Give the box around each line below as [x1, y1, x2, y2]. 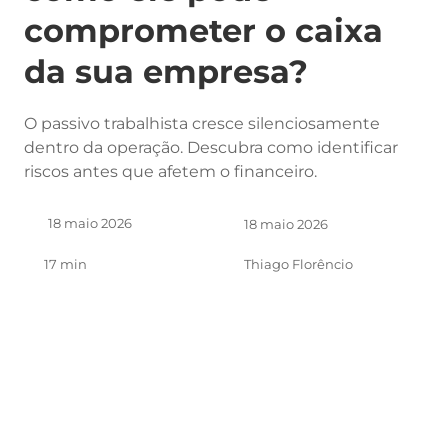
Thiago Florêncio [244, 257, 353, 273]
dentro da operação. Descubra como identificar [24, 138, 398, 157]
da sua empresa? [24, 52, 308, 91]
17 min [44, 257, 87, 273]
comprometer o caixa [24, 11, 383, 50]
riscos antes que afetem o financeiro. [24, 162, 317, 181]
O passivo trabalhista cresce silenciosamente [24, 114, 380, 133]
